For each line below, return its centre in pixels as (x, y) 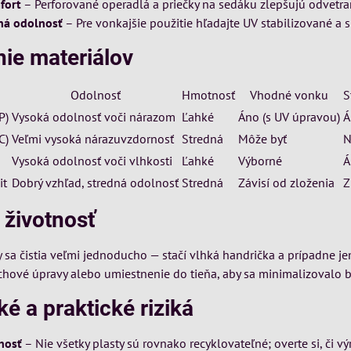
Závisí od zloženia (287, 183)
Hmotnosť (209, 95)
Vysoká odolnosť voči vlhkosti (92, 161)
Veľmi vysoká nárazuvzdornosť (93, 139)
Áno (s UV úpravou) (289, 117)
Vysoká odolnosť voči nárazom (94, 117)
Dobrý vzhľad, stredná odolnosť (96, 183)
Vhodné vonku (289, 95)
